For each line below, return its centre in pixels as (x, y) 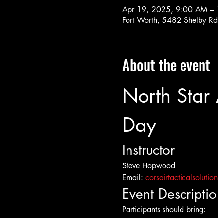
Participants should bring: (164, 209)
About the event (166, 64)
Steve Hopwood (148, 166)
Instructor (148, 150)
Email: (132, 177)
